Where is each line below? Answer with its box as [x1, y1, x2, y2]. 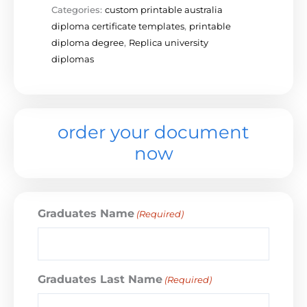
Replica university [129, 36, 208, 48]
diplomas [51, 53, 94, 64]
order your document [58, 121, 249, 143]
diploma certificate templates [51, 20, 184, 32]
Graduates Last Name [38, 272, 162, 286]
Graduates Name [38, 206, 134, 220]
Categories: [51, 3, 105, 15]
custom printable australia [105, 3, 223, 15]
